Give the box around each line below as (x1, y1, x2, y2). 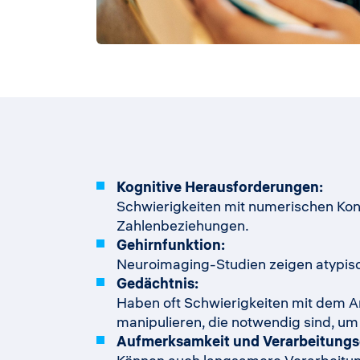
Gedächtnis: (117, 274, 198, 293)
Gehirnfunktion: (117, 235, 225, 255)
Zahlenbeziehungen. (117, 216, 249, 235)
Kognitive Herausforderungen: (117, 178, 323, 197)
